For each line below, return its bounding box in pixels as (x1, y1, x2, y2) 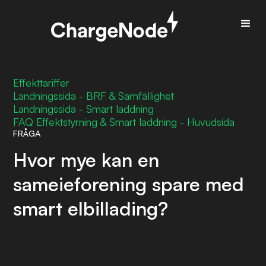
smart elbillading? (13, 197, 169, 220)
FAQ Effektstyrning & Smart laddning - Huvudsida (13, 115, 235, 128)
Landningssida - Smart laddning (13, 102, 154, 115)
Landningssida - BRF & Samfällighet (13, 89, 175, 102)
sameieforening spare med (13, 172, 245, 196)
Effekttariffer (13, 76, 70, 89)
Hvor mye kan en (13, 148, 160, 172)
